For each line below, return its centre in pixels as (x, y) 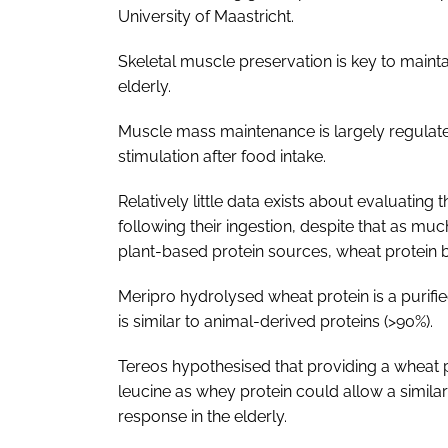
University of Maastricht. (206, 16)
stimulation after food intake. (222, 156)
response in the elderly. (202, 416)
